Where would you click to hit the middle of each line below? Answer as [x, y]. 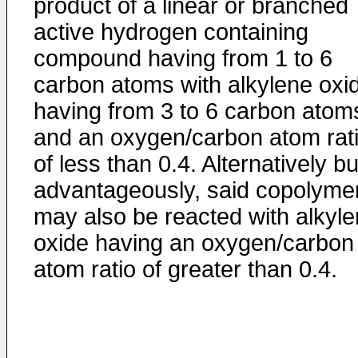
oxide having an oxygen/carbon [194, 243]
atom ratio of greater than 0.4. [185, 269]
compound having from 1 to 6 [183, 58]
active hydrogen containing [171, 32]
